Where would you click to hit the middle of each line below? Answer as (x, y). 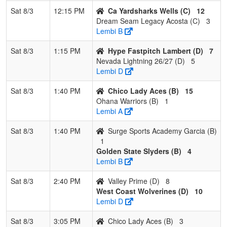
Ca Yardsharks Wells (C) (149, 10)
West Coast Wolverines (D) (142, 191)
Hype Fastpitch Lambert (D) (156, 50)
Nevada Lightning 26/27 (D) (141, 61)
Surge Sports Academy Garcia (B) (162, 130)
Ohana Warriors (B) (127, 101)
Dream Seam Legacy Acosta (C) (148, 21)
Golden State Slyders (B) (139, 151)
